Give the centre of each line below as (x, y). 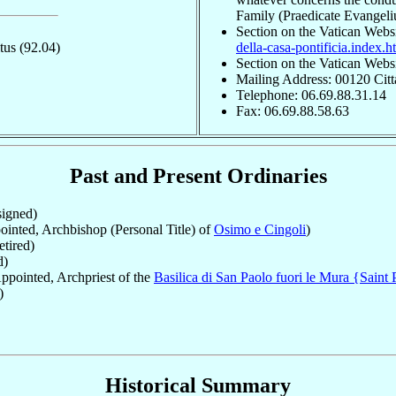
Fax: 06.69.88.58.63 (293, 110)
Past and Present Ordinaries (198, 176)
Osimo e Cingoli (260, 229)
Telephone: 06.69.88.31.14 (311, 95)
